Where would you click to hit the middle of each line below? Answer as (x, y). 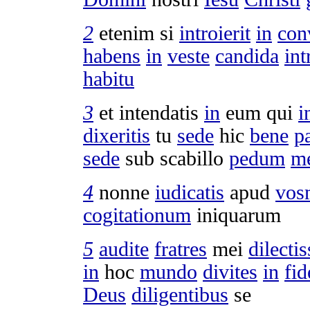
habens (112, 56)
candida (247, 56)
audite (124, 249)
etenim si (136, 33)
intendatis (159, 112)
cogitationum (137, 215)
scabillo (192, 158)
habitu (109, 79)
